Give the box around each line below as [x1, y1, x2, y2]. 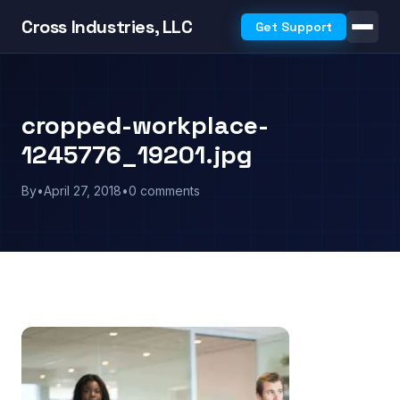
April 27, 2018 [44, 183, 121, 198]
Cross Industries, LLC [21, 14, 193, 38]
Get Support [255, 19, 332, 35]
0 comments [129, 183, 200, 198]
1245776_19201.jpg [21, 138, 252, 171]
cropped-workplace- [21, 109, 269, 141]
